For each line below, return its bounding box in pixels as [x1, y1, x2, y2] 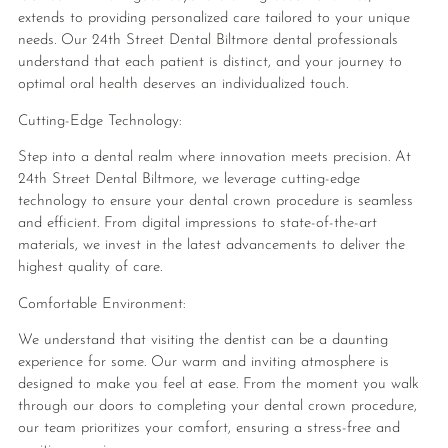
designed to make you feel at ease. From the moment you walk [17, 376, 419, 392]
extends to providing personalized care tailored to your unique [17, 11, 410, 27]
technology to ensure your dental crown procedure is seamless [17, 194, 413, 210]
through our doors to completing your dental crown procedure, [17, 398, 417, 414]
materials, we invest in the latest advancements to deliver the [17, 238, 405, 254]
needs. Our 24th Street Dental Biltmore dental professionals [17, 33, 398, 49]
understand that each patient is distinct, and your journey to [17, 55, 402, 71]
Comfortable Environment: [17, 296, 186, 312]
